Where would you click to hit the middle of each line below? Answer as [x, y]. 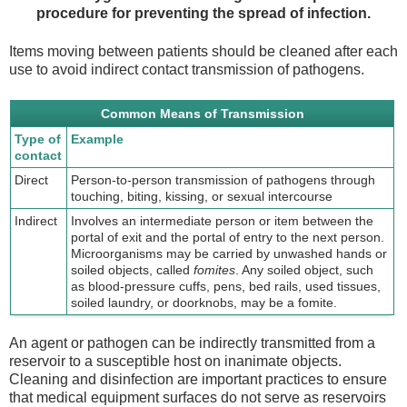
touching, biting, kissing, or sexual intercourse [202, 196]
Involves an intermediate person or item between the [223, 220]
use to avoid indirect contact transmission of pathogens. [187, 70]
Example [98, 139]
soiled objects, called [133, 269]
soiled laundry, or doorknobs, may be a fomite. [204, 302]
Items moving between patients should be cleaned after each [203, 52]
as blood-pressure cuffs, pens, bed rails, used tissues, [226, 286]
